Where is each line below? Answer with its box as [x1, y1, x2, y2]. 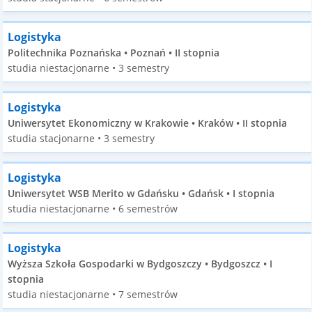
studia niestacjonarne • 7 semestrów [8, 288, 178, 301]
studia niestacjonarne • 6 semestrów [8, 202, 178, 215]
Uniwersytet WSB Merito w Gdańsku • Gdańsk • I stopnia [8, 187, 275, 200]
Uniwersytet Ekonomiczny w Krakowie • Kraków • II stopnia [8, 116, 288, 130]
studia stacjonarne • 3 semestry [8, 132, 155, 145]
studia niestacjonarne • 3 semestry [8, 61, 170, 75]
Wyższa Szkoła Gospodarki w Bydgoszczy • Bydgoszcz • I [8, 257, 273, 270]
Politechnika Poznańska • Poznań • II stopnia [8, 46, 220, 59]
